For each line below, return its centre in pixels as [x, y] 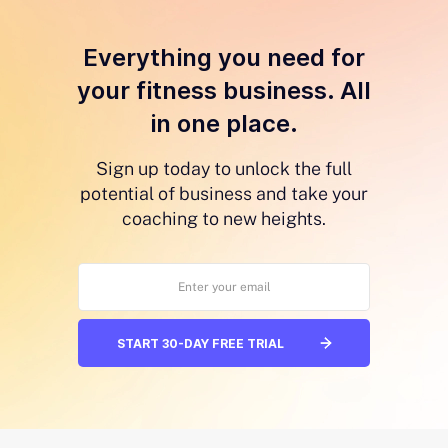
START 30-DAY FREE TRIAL [200, 343]
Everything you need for [224, 57]
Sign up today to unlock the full [224, 168]
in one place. [224, 123]
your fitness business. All [224, 90]
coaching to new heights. [224, 218]
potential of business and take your [224, 193]
